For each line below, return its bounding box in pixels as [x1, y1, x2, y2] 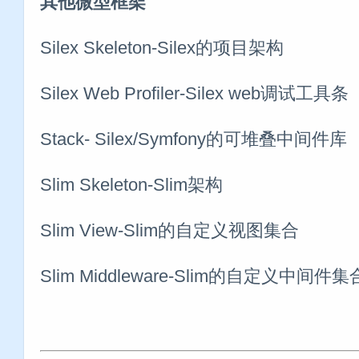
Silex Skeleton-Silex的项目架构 [40, 37, 284, 58]
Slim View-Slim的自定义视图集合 [40, 220, 299, 240]
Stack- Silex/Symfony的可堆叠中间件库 [40, 128, 347, 149]
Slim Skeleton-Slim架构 [40, 174, 223, 195]
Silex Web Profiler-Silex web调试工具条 [40, 83, 349, 103]
